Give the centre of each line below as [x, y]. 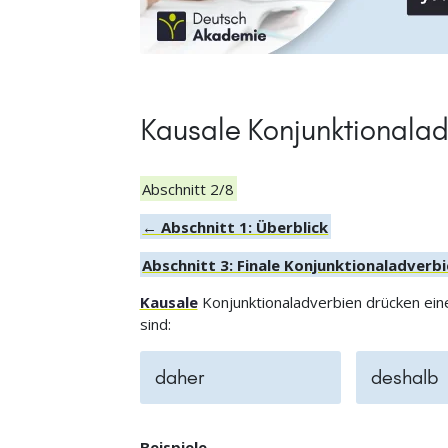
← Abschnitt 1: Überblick [235, 226]
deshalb [404, 377]
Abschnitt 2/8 [188, 188]
